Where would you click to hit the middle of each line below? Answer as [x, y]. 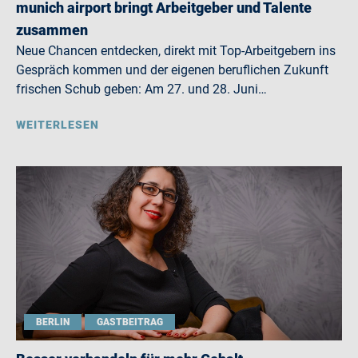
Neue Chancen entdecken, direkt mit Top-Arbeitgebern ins [176, 51]
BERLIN [53, 322]
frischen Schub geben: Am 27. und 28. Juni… [141, 89]
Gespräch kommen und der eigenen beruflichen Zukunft [172, 70]
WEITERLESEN [58, 125]
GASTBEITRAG [130, 322]
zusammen [52, 30]
